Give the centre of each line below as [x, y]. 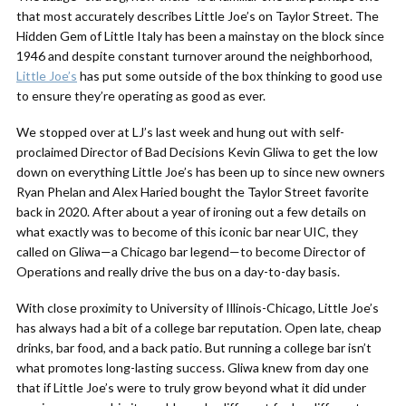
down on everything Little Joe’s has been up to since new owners [201, 172]
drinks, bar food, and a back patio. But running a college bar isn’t [194, 348]
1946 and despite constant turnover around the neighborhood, [194, 56]
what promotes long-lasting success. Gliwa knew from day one [193, 367]
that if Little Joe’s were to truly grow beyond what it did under [191, 387]
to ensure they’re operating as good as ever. [141, 96]
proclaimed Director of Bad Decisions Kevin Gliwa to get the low [197, 152]
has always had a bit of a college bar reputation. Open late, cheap [199, 328]
